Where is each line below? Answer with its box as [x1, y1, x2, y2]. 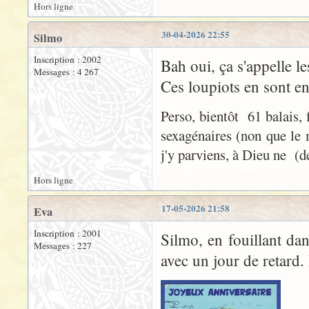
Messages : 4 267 [34, 66, 99, 79]
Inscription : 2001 [34, 227, 101, 240]
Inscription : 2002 [34, 53, 101, 66]
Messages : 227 [34, 239, 92, 252]
